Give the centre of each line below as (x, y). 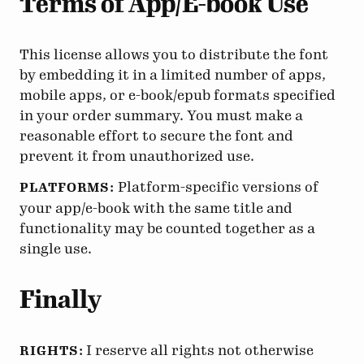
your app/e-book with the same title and (156, 208)
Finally (61, 300)
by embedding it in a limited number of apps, (173, 74)
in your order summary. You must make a (161, 115)
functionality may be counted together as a (167, 229)
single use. (56, 249)
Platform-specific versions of (217, 187)
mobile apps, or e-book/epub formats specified (178, 95)
